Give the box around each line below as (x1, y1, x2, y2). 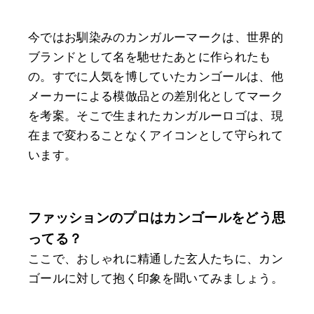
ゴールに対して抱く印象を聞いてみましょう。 (28, 272, 284, 286)
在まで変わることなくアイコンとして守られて (28, 129, 284, 143)
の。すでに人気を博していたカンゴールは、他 (28, 70, 284, 84)
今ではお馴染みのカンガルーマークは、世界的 (28, 31, 284, 45)
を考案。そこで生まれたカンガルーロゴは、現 (28, 109, 284, 123)
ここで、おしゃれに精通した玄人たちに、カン (28, 252, 284, 266)
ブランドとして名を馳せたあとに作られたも (28, 50, 271, 64)
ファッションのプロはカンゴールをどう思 (28, 210, 286, 226)
